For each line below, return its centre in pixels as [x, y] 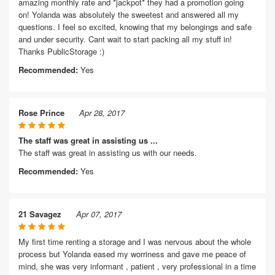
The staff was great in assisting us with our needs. [108, 153]
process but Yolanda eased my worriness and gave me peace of [132, 254]
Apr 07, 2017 [99, 214]
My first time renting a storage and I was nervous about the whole [135, 242]
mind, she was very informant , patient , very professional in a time [137, 266]
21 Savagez [40, 214]
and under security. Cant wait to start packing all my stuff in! [125, 39]
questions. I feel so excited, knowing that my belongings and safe [135, 27]
